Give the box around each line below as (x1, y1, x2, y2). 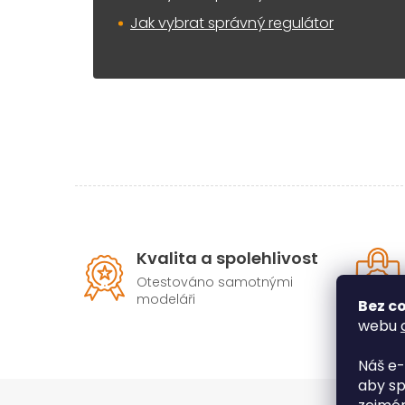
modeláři (137, 289, 195, 308)
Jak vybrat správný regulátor (130, 12, 334, 33)
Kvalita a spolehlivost (137, 246, 318, 269)
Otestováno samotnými (137, 272, 293, 291)
